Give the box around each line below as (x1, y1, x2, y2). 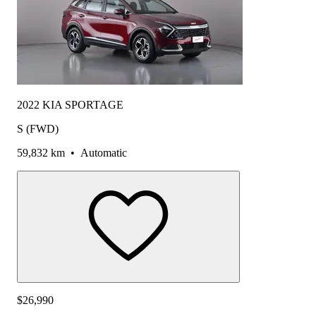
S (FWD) (17, 123, 59, 135)
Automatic (80, 147, 127, 159)
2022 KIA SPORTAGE (17, 99, 123, 111)
